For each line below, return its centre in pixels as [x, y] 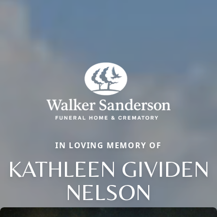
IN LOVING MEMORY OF [108, 146]
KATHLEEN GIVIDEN [108, 169]
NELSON [108, 192]
